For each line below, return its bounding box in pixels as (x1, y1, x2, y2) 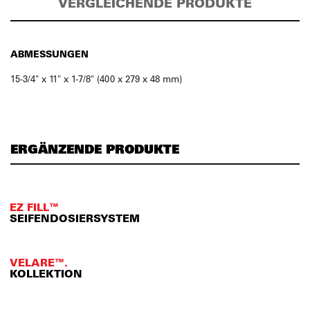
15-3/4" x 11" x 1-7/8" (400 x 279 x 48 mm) (10, 72, 182, 84)
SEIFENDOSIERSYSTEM (10, 211, 140, 225)
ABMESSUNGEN (10, 47, 89, 60)
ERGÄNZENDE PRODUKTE (10, 140, 179, 156)
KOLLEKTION (10, 266, 82, 280)
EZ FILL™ (10, 200, 59, 214)
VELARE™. (10, 255, 68, 269)
